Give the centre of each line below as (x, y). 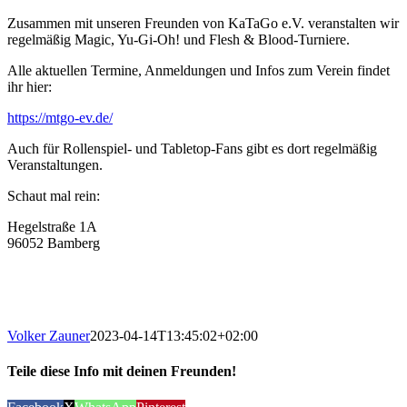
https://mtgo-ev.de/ (60, 118)
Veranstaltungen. (55, 165)
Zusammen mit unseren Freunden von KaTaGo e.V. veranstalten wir (203, 23)
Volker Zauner (49, 336)
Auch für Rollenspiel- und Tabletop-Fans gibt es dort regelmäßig (192, 149)
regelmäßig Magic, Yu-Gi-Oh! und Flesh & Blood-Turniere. (179, 40)
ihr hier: (30, 87)
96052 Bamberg (54, 243)
